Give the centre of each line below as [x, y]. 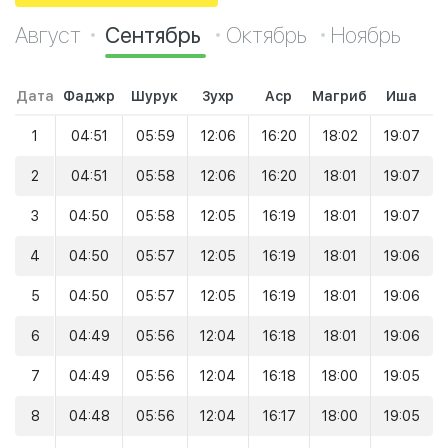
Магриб [339, 96]
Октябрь [268, 35]
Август [48, 35]
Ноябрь [366, 35]
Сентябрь [155, 35]
